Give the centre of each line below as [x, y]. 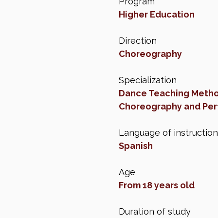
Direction [138, 41]
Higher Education [157, 15]
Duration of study [155, 212]
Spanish [136, 146]
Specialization [148, 80]
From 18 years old [157, 185]
